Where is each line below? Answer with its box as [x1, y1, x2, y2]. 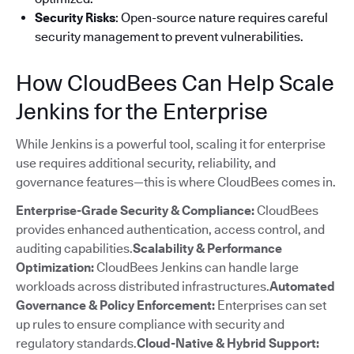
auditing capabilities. [16, 240, 133, 256]
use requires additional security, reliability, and [16, 155, 276, 171]
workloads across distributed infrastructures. [16, 278, 269, 294]
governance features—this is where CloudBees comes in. [16, 174, 336, 190]
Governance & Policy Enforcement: [16, 297, 217, 313]
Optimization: [16, 259, 94, 275]
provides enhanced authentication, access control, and [16, 221, 325, 237]
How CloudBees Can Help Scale [16, 69, 334, 96]
